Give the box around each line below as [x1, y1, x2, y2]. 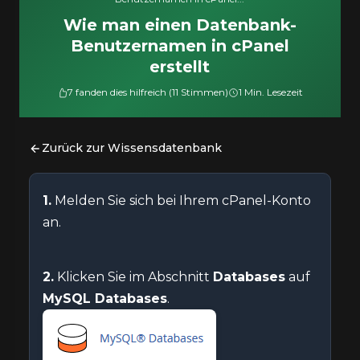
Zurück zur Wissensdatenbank [42, 141, 222, 155]
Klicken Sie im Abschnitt [54, 269, 213, 284]
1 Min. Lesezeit [238, 86, 303, 98]
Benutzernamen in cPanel [70, 36, 289, 55]
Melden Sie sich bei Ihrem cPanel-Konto [51, 193, 311, 208]
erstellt [149, 57, 211, 76]
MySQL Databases [43, 291, 167, 306]
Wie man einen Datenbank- [63, 15, 297, 35]
